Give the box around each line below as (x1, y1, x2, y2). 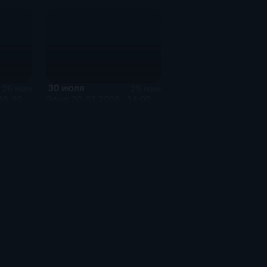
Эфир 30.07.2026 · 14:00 (45, 94, 151, 105)
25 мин (131, 83, 161, 94)
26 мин (1, 83, 32, 94)
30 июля (48, 83, 85, 94)
